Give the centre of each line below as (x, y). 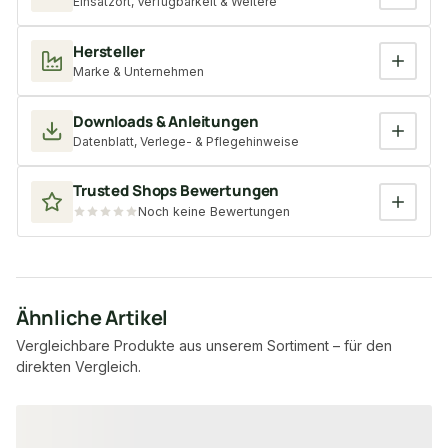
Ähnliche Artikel (92, 318)
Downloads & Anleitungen (166, 121)
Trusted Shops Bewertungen (176, 190)
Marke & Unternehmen (138, 71)
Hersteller (109, 51)
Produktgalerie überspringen (99, 419)
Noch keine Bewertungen (214, 211)
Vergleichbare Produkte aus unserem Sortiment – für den (204, 346)
